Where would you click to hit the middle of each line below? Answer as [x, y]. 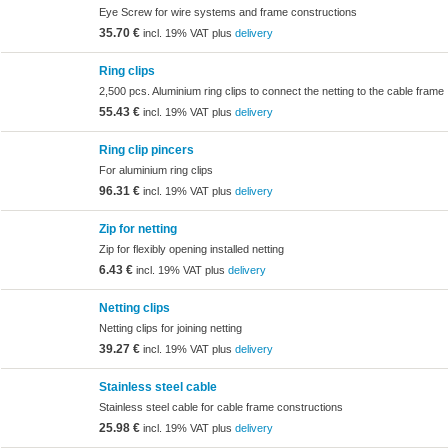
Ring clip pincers [146, 149]
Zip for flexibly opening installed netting [191, 249]
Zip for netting [137, 228]
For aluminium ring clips [155, 170]
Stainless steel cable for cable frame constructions [220, 407]
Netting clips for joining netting [170, 328]
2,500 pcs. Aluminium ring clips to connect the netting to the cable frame [271, 91]
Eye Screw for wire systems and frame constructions [227, 12]
